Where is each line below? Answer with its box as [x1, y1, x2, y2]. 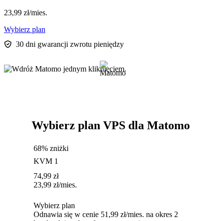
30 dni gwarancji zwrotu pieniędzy [16, 40, 124, 49]
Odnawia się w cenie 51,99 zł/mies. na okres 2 [34, 210, 178, 219]
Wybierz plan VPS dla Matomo [31, 119, 190, 132]
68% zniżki [34, 144, 69, 153]
